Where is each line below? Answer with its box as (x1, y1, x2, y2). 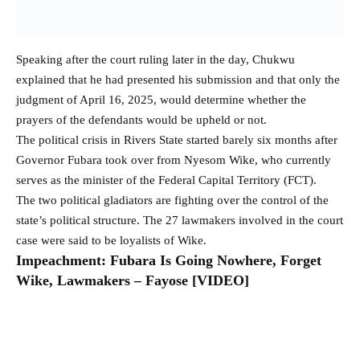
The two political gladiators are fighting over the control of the (16, 194, 329, 207)
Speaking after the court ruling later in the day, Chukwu (16, 53, 295, 67)
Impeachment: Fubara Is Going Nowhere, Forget (16, 252, 321, 269)
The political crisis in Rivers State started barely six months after (16, 133, 337, 147)
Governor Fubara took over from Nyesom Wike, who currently (16, 153, 331, 167)
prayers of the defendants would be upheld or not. (16, 113, 267, 127)
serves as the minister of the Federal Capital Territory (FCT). (16, 174, 317, 187)
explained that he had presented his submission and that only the (16, 73, 340, 87)
